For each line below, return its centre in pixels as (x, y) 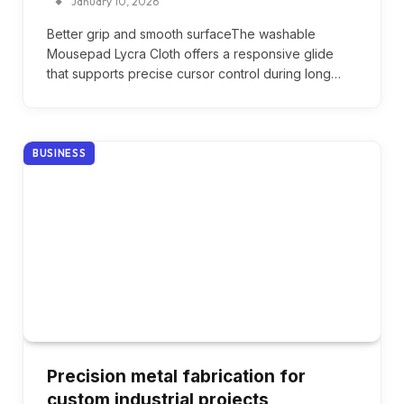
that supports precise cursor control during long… (194, 73)
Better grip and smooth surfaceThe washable (181, 33)
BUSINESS (60, 153)
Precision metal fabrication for (176, 377)
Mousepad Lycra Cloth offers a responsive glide (190, 53)
